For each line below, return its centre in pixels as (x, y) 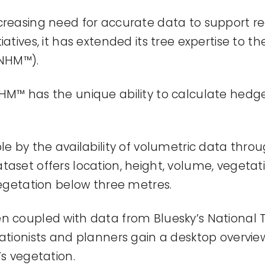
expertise (204, 42)
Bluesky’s (179, 219)
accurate (128, 23)
